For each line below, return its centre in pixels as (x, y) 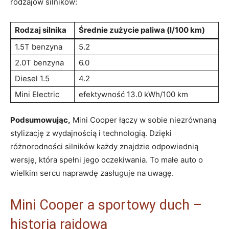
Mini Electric (37, 94)
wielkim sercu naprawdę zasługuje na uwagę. (92, 173)
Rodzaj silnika (41, 30)
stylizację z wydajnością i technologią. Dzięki (91, 133)
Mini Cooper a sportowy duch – (106, 205)
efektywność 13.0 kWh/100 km (133, 94)
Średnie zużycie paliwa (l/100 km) (142, 30)
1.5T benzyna (39, 47)
